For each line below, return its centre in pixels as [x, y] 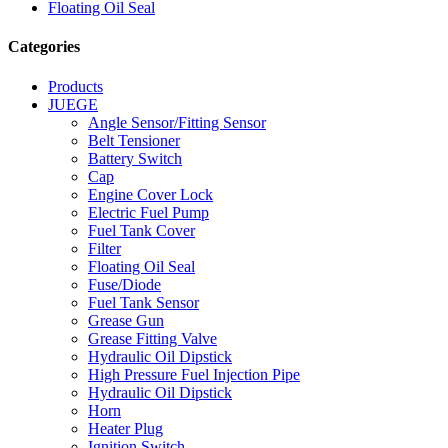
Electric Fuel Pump [148, 212]
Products [75, 86]
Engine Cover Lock [150, 194]
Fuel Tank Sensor [143, 302]
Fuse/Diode [124, 284]
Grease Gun [126, 320]
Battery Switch [135, 158]
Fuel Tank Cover [141, 230]
